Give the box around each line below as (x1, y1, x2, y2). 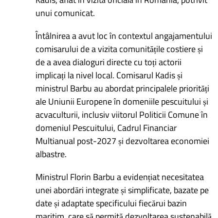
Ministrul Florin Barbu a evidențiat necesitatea (36, 170, 204, 183)
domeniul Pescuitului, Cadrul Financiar (36, 121, 177, 134)
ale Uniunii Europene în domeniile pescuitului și (36, 94, 209, 108)
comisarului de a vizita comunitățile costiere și (36, 42, 203, 55)
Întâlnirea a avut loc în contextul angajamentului (36, 29, 213, 42)
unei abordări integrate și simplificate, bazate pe (36, 183, 209, 197)
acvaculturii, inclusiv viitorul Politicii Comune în (36, 108, 208, 121)
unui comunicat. (36, 6, 95, 19)
